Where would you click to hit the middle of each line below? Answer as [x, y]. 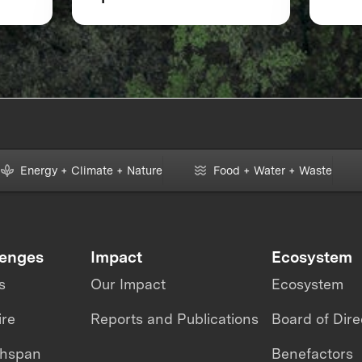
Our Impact [128, 284]
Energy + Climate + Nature [91, 170]
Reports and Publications [175, 318]
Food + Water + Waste [272, 170]
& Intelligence [143, 15]
